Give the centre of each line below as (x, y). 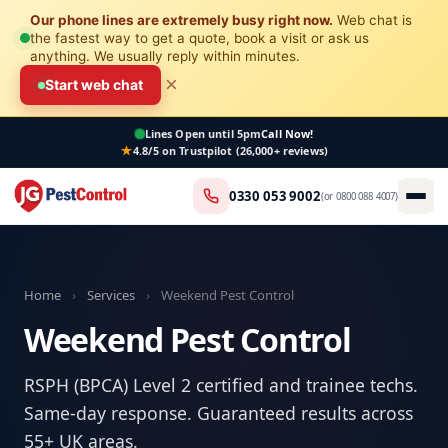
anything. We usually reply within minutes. (165, 56)
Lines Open (174, 133)
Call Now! (287, 133)
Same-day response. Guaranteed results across (218, 413)
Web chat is (372, 20)
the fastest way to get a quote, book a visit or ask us (199, 38)
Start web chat (94, 84)
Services (111, 295)
